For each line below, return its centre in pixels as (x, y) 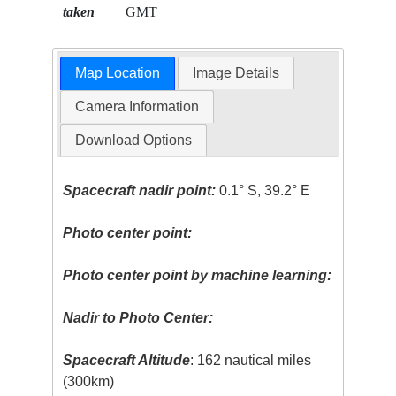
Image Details (236, 72)
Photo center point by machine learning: (198, 275)
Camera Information (137, 106)
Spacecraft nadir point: (140, 190)
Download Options (133, 140)
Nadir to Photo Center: (138, 317)
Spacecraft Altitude (127, 360)
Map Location (117, 72)
